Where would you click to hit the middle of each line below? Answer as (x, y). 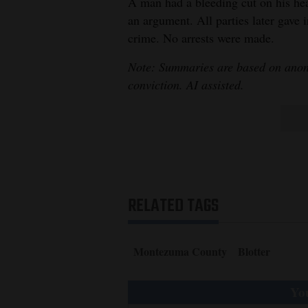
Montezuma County (180, 252)
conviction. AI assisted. (186, 85)
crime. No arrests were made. (201, 38)
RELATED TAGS (173, 207)
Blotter (254, 252)
